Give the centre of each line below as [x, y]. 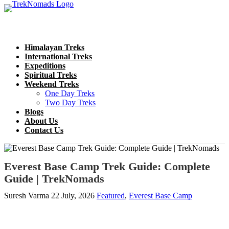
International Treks [58, 56]
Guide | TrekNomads [54, 178]
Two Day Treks [70, 102]
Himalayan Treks [54, 47]
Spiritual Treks [51, 75]
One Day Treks [70, 93]
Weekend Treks [52, 84]
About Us [41, 121]
